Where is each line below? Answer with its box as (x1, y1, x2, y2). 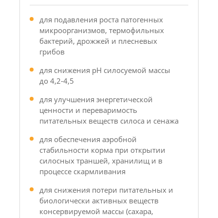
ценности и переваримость (39, 105, 137, 115)
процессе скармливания (39, 166, 126, 176)
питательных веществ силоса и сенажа (39, 116, 179, 126)
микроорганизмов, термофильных (39, 25, 164, 35)
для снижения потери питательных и (39, 185, 173, 195)
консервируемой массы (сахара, (39, 206, 153, 216)
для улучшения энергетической (39, 94, 153, 104)
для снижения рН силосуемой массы (39, 65, 170, 75)
